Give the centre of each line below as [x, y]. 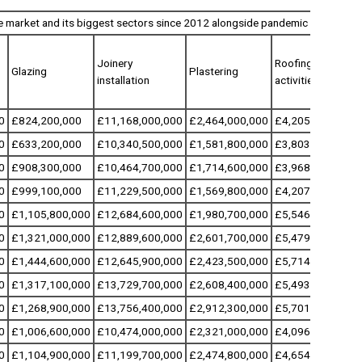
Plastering [214, 71]
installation [123, 80]
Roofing [294, 63]
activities [297, 80]
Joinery [115, 63]
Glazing [29, 71]
